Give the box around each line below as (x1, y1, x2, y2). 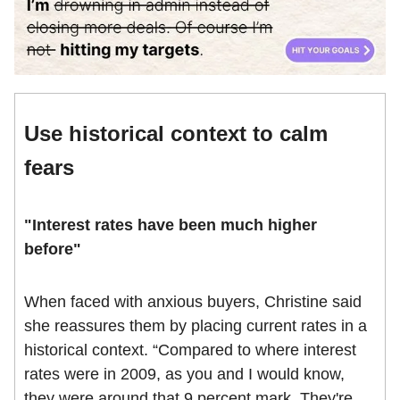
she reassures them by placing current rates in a (24, 317, 367, 336)
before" (24, 240, 81, 259)
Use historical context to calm (24, 121, 328, 146)
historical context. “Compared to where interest (24, 341, 356, 360)
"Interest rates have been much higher (24, 216, 317, 235)
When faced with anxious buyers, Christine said (24, 293, 362, 312)
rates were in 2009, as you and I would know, (24, 365, 345, 384)
